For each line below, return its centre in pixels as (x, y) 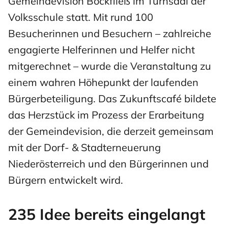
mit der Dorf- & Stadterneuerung (84, 147)
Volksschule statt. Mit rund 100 (81, 17)
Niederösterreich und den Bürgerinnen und (108, 163)
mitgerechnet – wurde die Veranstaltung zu (110, 66)
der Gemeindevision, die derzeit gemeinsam (111, 131)
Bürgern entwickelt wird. (66, 180)
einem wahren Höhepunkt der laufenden (103, 82)
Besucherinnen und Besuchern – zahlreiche (110, 33)
